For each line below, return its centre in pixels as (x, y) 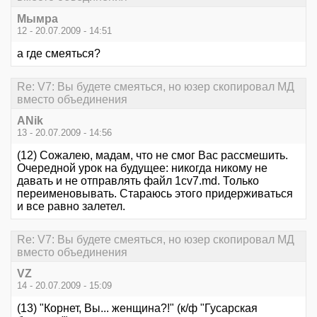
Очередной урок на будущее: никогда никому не (142, 168)
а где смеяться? (59, 53)
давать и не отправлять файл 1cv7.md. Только (138, 181)
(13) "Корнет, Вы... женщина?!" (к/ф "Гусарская (137, 309)
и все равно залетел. (71, 206)
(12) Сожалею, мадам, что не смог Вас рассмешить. (152, 155)
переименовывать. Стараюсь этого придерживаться (155, 194)
